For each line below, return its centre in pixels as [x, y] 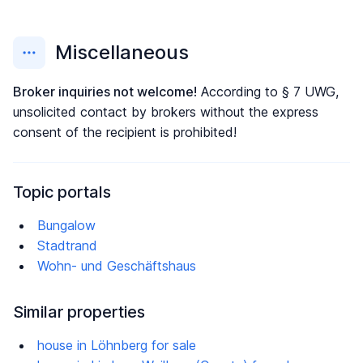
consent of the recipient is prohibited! [125, 132]
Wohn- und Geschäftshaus [117, 266]
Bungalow [66, 225]
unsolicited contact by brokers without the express [166, 112]
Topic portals [62, 192]
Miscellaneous [122, 52]
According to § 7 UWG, [268, 92]
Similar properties [79, 312]
